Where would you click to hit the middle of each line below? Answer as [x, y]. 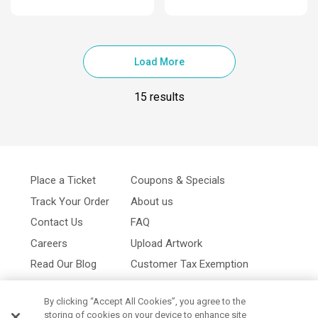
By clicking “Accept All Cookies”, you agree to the [145, 301]
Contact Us [57, 223]
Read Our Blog [64, 264]
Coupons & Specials [178, 181]
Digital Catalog [64, 285]
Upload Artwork [166, 243]
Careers [49, 243]
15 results [159, 97]
